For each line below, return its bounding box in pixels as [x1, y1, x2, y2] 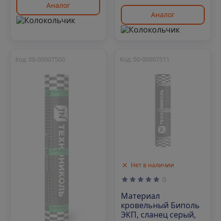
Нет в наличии [131, 161, 174, 170]
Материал [121, 190, 160, 202]
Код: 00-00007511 [120, 55, 170, 64]
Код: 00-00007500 [15, 55, 65, 64]
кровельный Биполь [121, 200, 200, 211]
